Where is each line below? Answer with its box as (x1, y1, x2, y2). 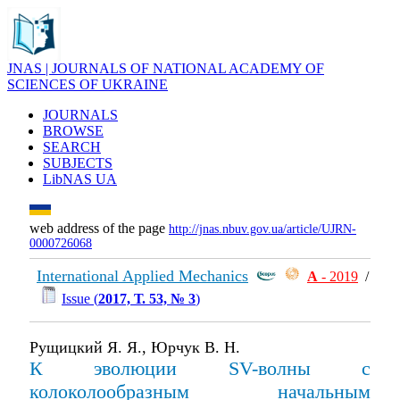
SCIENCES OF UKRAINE (7, 77, 168, 92)
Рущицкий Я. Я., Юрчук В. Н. (29, 337, 240, 356)
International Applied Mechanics (37, 266, 248, 285)
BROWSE (43, 123, 104, 138)
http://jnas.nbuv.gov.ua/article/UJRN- (169, 222, 356, 236)
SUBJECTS (43, 155, 112, 171)
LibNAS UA (43, 171, 117, 187)
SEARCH (43, 139, 101, 154)
